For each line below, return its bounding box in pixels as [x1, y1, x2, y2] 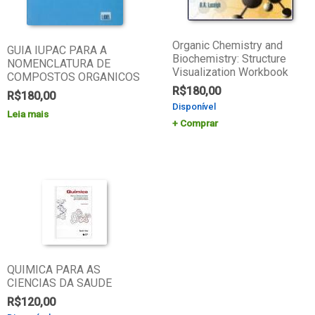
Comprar [180, 117, 219, 129]
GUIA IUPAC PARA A [6, 44, 107, 58]
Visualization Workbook [172, 65, 289, 79]
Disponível [172, 101, 217, 112]
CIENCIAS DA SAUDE [6, 276, 112, 290]
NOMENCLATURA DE [6, 57, 110, 71]
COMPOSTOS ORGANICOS [6, 70, 140, 84]
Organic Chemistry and [172, 39, 283, 53]
